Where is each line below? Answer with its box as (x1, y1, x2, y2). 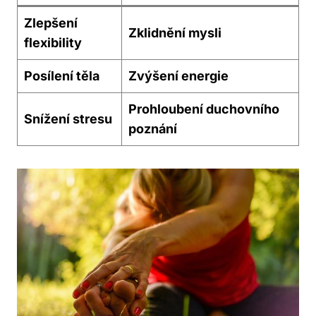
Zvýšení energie (128, 68, 229, 84)
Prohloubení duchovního (128, 102, 279, 117)
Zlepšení (24, 16, 78, 31)
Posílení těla (24, 68, 99, 84)
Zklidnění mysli (128, 25, 221, 41)
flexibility (24, 35, 82, 51)
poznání (128, 121, 177, 137)
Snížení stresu (24, 111, 112, 127)
